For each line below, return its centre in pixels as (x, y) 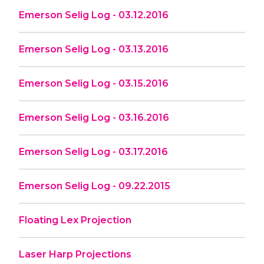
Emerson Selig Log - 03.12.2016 (94, 15)
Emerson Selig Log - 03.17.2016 (93, 151)
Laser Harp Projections (75, 254)
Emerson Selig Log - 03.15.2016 (94, 83)
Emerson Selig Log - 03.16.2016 (94, 117)
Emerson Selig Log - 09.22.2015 (95, 186)
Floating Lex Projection (75, 220)
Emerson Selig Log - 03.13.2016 (94, 49)
